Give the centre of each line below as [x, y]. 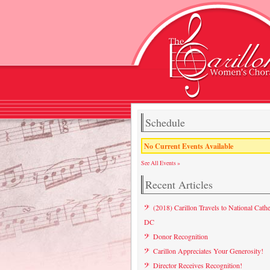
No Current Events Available [188, 146]
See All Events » [161, 163]
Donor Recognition [181, 236]
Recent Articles [179, 184]
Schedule [165, 122]
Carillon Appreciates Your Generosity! [208, 251]
